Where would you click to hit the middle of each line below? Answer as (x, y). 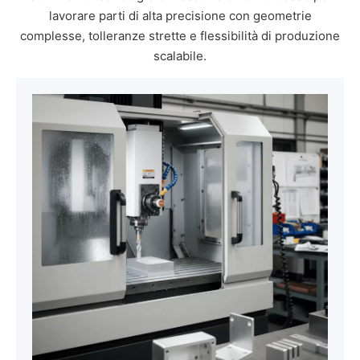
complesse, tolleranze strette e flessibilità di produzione (180, 36)
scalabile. (180, 56)
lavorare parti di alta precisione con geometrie (180, 16)
